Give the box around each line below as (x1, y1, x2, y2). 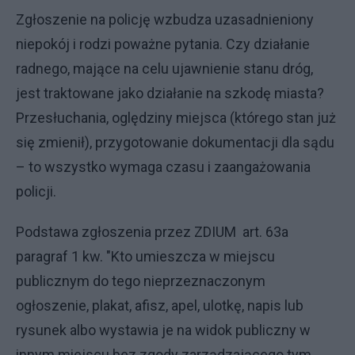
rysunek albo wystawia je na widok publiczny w (16, 322, 311, 338)
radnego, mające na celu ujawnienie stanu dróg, (16, 60, 313, 77)
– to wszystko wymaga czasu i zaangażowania (16, 158, 311, 175)
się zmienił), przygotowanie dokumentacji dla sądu (16, 134, 334, 151)
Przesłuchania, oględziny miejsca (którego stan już (16, 109, 336, 126)
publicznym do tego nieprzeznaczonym (16, 273, 265, 289)
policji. (16, 183, 56, 200)
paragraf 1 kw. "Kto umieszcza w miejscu (16, 248, 275, 265)
